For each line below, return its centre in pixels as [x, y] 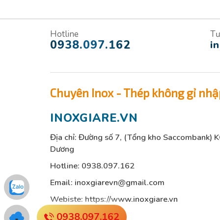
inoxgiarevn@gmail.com [120, 183]
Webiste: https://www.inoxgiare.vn [114, 199]
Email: [62, 183]
